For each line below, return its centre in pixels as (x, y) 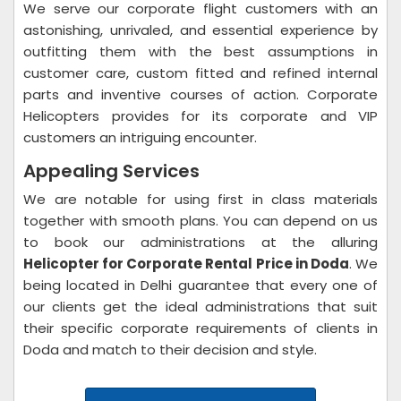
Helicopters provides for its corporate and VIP (200, 116)
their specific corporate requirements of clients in (200, 328)
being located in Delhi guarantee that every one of (200, 285)
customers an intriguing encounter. (142, 137)
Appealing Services (114, 171)
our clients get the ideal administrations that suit (200, 307)
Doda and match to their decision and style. (172, 350)
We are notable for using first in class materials (200, 199)
